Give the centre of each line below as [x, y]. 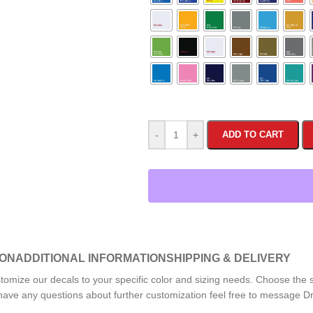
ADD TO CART [253, 134]
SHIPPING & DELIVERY [228, 258]
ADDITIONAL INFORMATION [90, 258]
